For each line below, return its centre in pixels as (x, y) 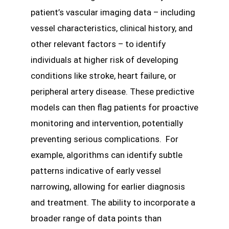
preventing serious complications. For (105, 139)
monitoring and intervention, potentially (107, 123)
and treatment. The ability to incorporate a (113, 202)
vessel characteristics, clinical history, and (112, 28)
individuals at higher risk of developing (105, 60)
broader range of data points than (96, 218)
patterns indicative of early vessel (96, 170)
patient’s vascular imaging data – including (113, 12)
